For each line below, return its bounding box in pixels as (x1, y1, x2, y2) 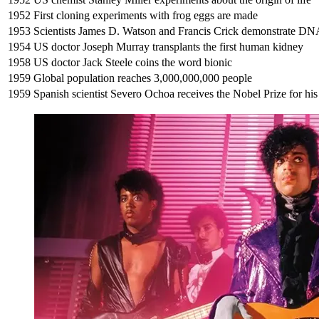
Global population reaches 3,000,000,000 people (33, 72, 252, 85)
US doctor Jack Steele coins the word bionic (33, 56, 232, 69)
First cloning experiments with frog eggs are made (33, 9, 258, 22)
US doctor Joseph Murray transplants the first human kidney (33, 41, 303, 53)
